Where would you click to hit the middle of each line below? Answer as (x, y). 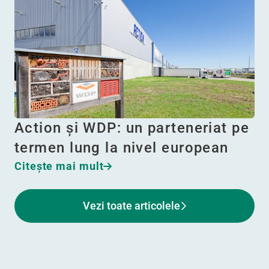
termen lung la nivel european (122, 148)
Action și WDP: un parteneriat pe (132, 128)
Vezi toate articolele (131, 206)
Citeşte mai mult (59, 166)
